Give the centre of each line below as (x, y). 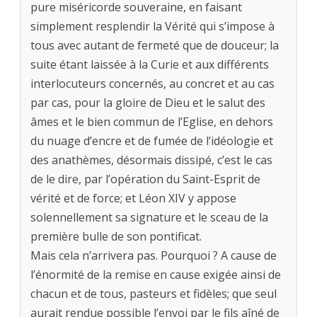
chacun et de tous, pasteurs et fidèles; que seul (154, 294)
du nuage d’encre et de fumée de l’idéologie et (152, 141)
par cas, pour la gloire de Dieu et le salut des (148, 103)
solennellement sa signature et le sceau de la (149, 218)
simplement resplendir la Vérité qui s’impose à (152, 27)
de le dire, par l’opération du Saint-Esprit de (145, 179)
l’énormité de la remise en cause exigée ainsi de (156, 275)
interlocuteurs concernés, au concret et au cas (152, 84)
